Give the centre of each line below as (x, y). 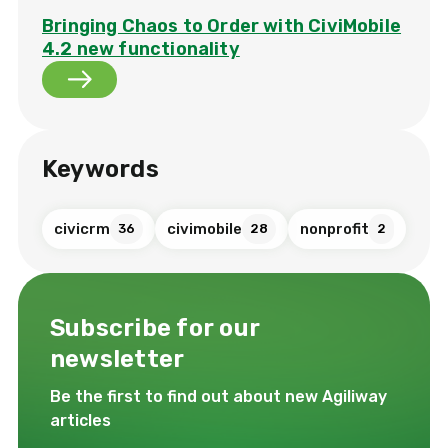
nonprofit (334, 228)
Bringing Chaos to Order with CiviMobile (222, 25)
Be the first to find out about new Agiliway (218, 396)
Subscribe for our (155, 327)
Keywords (100, 168)
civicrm (82, 228)
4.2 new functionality (141, 48)
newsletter (117, 358)
